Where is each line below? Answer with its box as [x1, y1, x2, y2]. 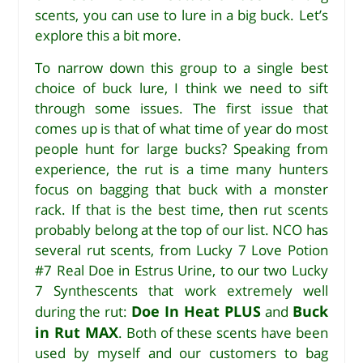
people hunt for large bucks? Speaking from [35, 139, 328, 159]
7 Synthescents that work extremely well [35, 281, 328, 301]
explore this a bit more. [35, 26, 182, 45]
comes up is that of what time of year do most [35, 119, 328, 139]
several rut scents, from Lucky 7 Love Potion [35, 241, 328, 260]
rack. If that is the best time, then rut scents [35, 200, 328, 220]
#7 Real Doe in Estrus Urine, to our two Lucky [35, 261, 328, 280]
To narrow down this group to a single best [35, 58, 328, 78]
